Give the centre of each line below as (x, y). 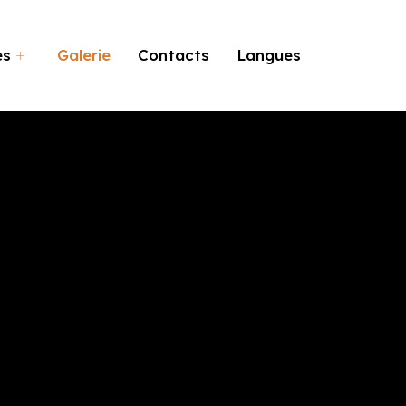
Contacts (173, 55)
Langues (268, 55)
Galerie (83, 55)
